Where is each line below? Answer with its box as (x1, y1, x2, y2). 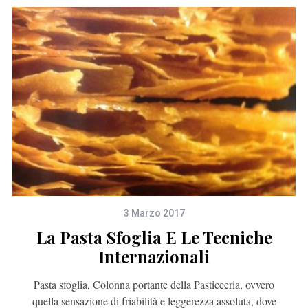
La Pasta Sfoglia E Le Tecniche (36, 226, 272, 249)
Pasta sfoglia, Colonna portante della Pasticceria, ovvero (34, 277, 274, 292)
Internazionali (98, 245, 210, 268)
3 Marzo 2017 (123, 208, 185, 219)
